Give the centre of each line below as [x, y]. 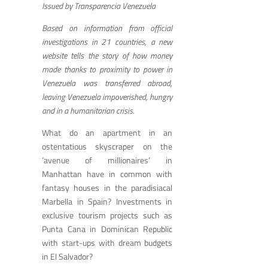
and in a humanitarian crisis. [89, 110]
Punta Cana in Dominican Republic [107, 229]
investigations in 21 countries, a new [107, 41]
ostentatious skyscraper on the [107, 146]
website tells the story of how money [107, 55]
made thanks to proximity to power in [107, 69]
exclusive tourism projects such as [107, 215]
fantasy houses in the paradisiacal [107, 187]
